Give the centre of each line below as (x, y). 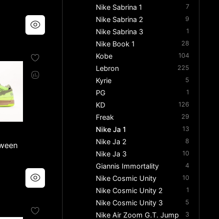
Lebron (108, 68)
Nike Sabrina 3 (120, 32)
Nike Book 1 (116, 44)
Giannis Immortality (128, 166)
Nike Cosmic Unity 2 (130, 191)
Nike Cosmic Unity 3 (130, 203)
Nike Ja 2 (111, 142)
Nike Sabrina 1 (119, 7)
